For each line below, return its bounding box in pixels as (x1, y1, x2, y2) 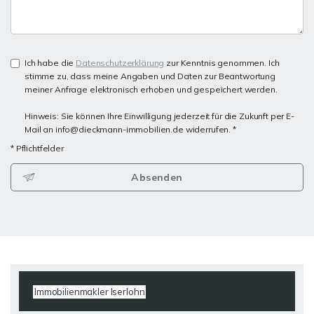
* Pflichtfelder (11, 142, 64, 153)
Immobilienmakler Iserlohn (34, 285, 145, 297)
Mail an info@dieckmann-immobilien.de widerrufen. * (25, 123, 236, 135)
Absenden (131, 170, 183, 184)
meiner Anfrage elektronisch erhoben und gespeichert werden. (25, 83, 278, 95)
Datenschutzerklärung (76, 57, 165, 68)
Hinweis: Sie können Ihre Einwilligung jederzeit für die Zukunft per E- (25, 110, 294, 121)
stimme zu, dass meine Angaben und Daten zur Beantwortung (25, 70, 275, 81)
